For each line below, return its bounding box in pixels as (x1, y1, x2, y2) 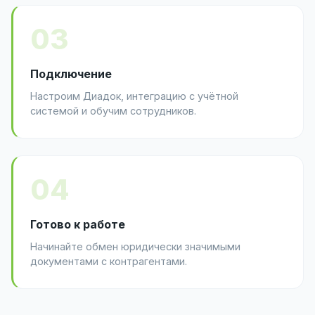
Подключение (30, 67, 112, 82)
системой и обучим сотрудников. (30, 105, 196, 117)
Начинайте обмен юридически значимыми (30, 240, 240, 253)
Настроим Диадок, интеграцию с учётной (30, 90, 238, 103)
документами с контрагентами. (30, 255, 187, 268)
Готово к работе (30, 217, 125, 232)
